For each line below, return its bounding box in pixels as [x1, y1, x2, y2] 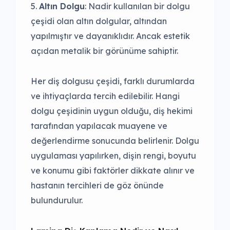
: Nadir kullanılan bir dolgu [85, 1, 190, 12]
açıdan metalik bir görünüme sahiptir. [31, 46, 178, 56]
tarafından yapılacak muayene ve [31, 121, 167, 131]
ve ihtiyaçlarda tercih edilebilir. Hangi [31, 91, 180, 102]
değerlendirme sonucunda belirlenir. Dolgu [31, 136, 199, 146]
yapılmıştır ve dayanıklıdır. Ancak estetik [31, 31, 190, 42]
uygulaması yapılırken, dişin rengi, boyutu [31, 150, 196, 161]
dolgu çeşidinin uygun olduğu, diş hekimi [31, 106, 193, 117]
